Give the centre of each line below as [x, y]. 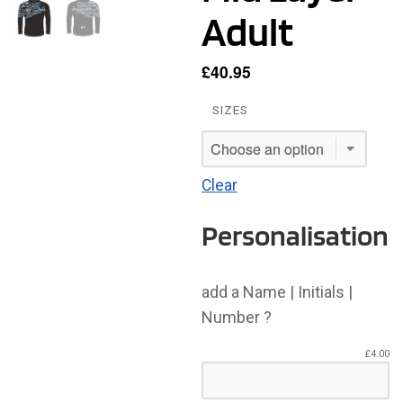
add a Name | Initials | [277, 292]
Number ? [237, 317]
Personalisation [295, 235]
